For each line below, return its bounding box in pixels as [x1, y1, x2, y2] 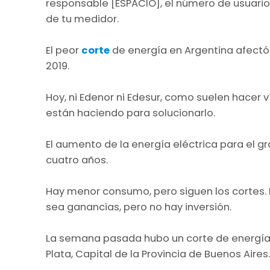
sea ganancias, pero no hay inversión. [46, 200, 231, 215]
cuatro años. [46, 153, 108, 168]
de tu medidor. [46, 12, 119, 27]
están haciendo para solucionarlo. [46, 106, 215, 121]
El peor [46, 43, 81, 58]
